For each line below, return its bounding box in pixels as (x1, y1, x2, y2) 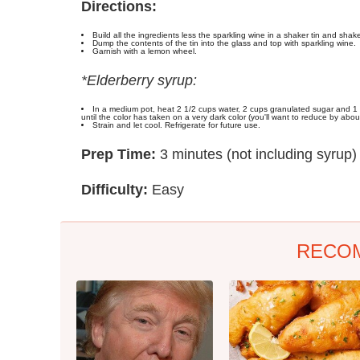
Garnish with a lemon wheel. (92, 46, 197, 55)
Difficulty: (81, 181, 148, 198)
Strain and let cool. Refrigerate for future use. (92, 120, 260, 129)
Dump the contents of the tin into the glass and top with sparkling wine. (92, 38, 356, 47)
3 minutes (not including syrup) (156, 145, 357, 162)
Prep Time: (81, 145, 156, 162)
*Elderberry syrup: (81, 72, 197, 88)
